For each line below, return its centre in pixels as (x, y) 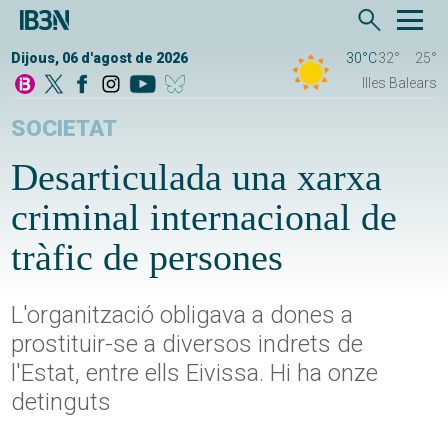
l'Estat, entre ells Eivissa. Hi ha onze (195, 373)
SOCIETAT (64, 129)
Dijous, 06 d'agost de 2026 (100, 58)
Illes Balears (399, 83)
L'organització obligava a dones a (182, 315)
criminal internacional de (204, 217)
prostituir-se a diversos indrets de (187, 344)
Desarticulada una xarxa (197, 177)
